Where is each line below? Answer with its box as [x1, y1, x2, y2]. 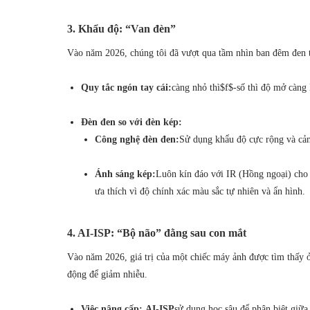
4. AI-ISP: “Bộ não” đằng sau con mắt [67, 226, 246, 239]
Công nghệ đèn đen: [95, 134, 179, 145]
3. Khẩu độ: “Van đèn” [67, 22, 176, 35]
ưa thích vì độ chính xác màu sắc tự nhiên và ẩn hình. [95, 185, 305, 197]
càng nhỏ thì [172, 82, 220, 93]
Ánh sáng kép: [95, 168, 156, 179]
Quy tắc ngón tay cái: [81, 82, 172, 93]
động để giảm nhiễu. [67, 268, 147, 280]
